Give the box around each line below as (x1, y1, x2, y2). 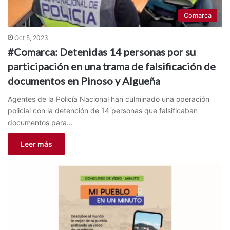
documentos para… (8, 118, 73, 127)
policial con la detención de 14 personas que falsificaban (8, 106, 198, 115)
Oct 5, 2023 (14, 33, 48, 42)
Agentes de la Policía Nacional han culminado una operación (8, 94, 209, 103)
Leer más (21, 139, 52, 148)
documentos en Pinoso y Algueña (8, 74, 160, 87)
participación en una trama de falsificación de (8, 60, 216, 72)
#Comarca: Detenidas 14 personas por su (8, 45, 196, 58)
